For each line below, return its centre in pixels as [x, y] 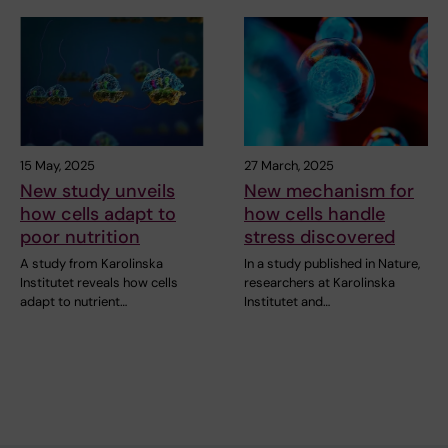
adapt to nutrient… [73, 302]
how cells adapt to [98, 214]
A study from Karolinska [91, 264]
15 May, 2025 [57, 166]
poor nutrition [80, 237]
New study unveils [97, 191]
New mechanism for [329, 191]
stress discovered [319, 237]
